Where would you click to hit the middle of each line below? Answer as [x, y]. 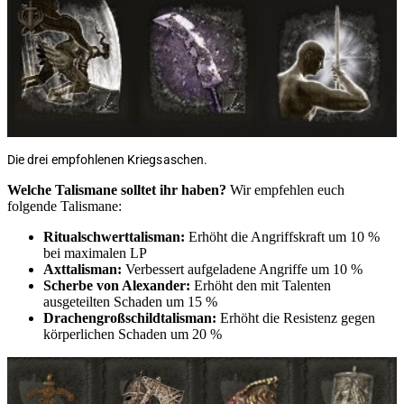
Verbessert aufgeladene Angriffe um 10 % [244, 269]
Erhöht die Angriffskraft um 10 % [282, 236]
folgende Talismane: [64, 206]
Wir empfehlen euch [287, 189]
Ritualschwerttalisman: [114, 236]
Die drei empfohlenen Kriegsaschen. [107, 159]
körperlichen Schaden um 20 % [133, 334]
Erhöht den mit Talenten [261, 285]
